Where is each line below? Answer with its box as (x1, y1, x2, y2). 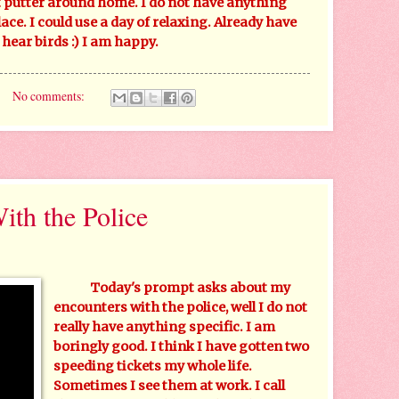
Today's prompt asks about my (90, 279, 291, 296)
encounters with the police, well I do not (53, 298, 308, 315)
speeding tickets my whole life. (53, 357, 253, 374)
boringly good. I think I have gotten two (53, 338, 310, 354)
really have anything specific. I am (53, 318, 276, 335)
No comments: (12, 86, 87, 104)
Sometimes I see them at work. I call (53, 377, 286, 394)
